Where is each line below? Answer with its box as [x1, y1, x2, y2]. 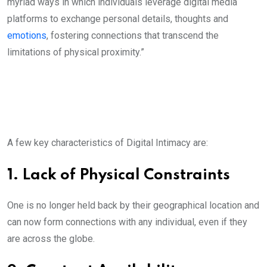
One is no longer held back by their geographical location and [7, 200, 259, 212]
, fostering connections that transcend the [46, 30, 219, 42]
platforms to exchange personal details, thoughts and [7, 13, 228, 25]
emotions [7, 30, 46, 42]
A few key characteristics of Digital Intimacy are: [7, 137, 210, 149]
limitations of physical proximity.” [7, 46, 144, 58]
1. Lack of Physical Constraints [7, 168, 230, 184]
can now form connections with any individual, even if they [7, 216, 247, 228]
